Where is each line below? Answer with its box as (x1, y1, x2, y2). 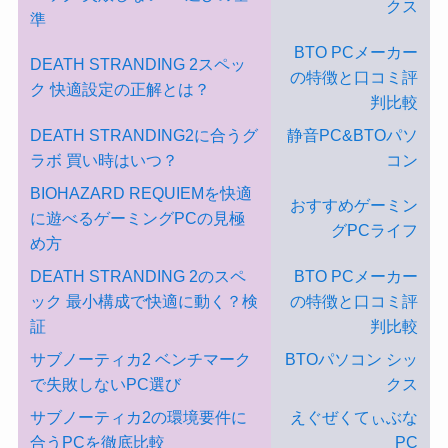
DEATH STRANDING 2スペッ (29, 54, 246, 73)
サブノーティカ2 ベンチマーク (29, 349, 251, 368)
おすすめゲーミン (289, 195, 418, 214)
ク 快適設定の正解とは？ (29, 79, 210, 98)
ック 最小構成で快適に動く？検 (29, 291, 258, 310)
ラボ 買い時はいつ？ (29, 150, 178, 169)
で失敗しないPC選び (29, 374, 181, 393)
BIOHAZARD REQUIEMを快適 (29, 183, 252, 202)
